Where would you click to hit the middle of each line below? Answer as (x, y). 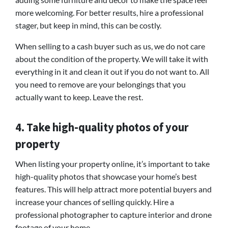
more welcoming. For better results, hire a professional (109, 12)
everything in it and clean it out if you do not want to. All (112, 71)
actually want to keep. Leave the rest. (79, 97)
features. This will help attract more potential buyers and (113, 189)
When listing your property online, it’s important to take (112, 163)
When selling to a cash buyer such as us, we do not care (110, 46)
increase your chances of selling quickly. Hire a (95, 202)
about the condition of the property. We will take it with (112, 59)
